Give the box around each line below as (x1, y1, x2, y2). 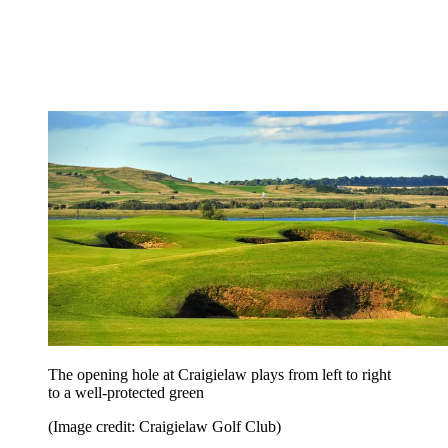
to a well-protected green (48, 384, 204, 401)
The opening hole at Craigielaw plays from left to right (48, 366, 391, 383)
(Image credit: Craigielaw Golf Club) (48, 418, 281, 435)
